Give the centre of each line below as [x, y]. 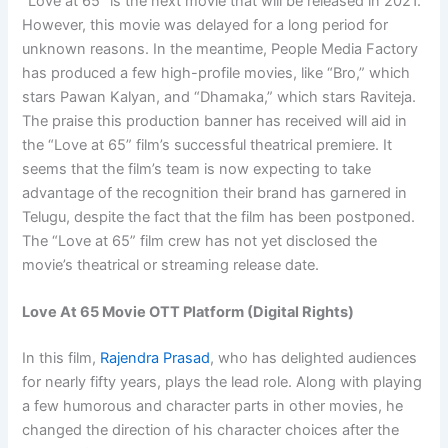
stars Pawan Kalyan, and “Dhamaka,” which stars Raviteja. [219, 96]
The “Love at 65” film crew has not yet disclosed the [200, 240]
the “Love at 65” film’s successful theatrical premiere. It [207, 144]
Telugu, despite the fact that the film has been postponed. [219, 216]
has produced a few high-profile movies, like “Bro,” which [216, 72]
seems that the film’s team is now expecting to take [197, 168]
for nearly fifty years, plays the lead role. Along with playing [222, 382]
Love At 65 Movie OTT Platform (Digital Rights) [188, 312]
